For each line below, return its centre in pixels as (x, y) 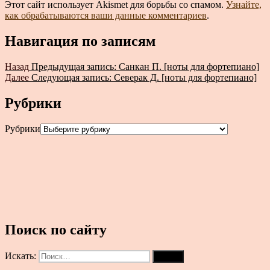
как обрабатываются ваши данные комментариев (106, 16)
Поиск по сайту (56, 229)
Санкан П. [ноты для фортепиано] (189, 67)
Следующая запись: (71, 78)
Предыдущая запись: (74, 67)
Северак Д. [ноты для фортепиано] (185, 78)
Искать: (22, 256)
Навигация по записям (80, 41)
